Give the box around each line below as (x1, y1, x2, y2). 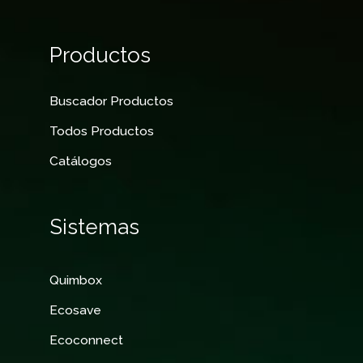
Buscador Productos (49, 92, 174, 109)
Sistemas (49, 214, 140, 239)
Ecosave (49, 301, 102, 318)
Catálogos (49, 152, 113, 169)
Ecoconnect (49, 331, 124, 348)
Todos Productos (49, 122, 155, 139)
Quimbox (49, 271, 103, 288)
